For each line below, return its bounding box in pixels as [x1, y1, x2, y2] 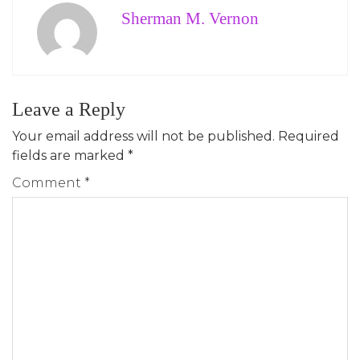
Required [278, 128, 339, 144]
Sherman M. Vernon [121, 8, 259, 28]
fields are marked [12, 147, 128, 163]
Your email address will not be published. [12, 128, 275, 144]
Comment [12, 174, 84, 190]
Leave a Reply [12, 98, 125, 120]
